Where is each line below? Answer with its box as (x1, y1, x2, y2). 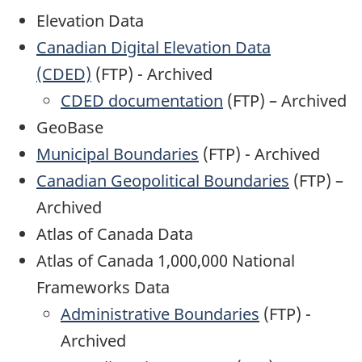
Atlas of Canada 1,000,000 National (36, 250, 295, 272)
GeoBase (36, 116, 103, 139)
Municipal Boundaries (36, 143, 199, 166)
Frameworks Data (36, 276, 170, 299)
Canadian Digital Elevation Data (36, 36, 271, 59)
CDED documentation (61, 90, 223, 112)
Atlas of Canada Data (36, 223, 193, 246)
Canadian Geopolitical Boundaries (36, 170, 289, 192)
